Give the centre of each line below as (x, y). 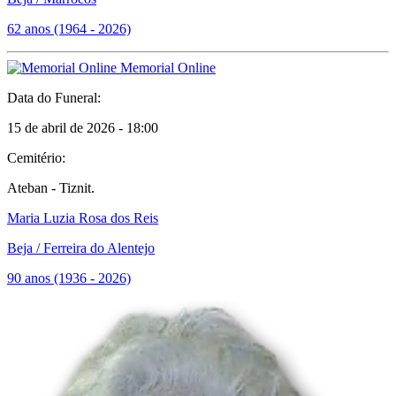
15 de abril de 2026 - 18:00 (83, 128)
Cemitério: (36, 158)
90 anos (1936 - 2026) (69, 278)
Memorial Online (166, 68)
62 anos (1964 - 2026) (69, 29)
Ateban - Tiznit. (51, 188)
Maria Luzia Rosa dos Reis (83, 218)
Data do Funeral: (54, 98)
